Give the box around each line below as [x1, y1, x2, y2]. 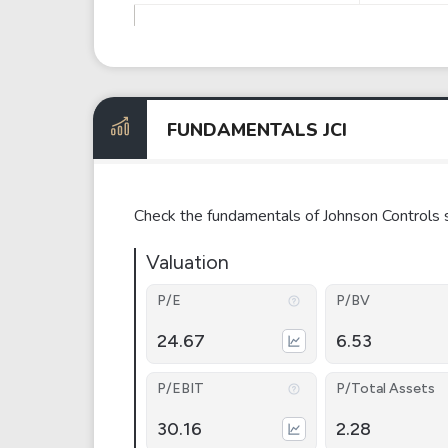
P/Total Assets [335, 380, 435, 397]
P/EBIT [157, 380, 204, 397]
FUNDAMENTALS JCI [167, 117, 347, 142]
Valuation [146, 250, 229, 274]
